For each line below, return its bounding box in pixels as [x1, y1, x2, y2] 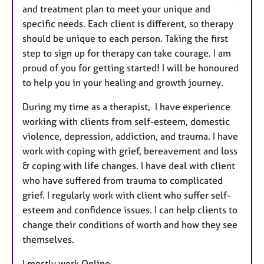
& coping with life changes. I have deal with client [22, 160, 235, 172]
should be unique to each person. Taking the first [22, 32, 228, 45]
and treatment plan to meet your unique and [22, 3, 210, 15]
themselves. [22, 233, 74, 246]
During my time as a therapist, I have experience [22, 101, 230, 113]
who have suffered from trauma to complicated [22, 174, 223, 187]
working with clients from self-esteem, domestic [22, 115, 230, 128]
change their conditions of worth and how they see [22, 219, 237, 231]
